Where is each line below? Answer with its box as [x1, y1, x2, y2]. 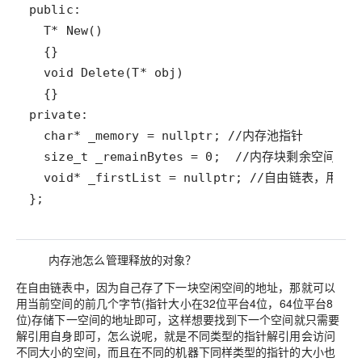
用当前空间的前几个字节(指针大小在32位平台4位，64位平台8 [16, 295, 334, 312]
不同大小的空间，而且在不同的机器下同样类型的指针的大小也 [16, 343, 335, 360]
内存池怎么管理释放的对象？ [48, 251, 197, 268]
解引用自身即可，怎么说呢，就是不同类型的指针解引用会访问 [16, 327, 335, 344]
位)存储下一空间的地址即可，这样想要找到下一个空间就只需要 [16, 311, 340, 328]
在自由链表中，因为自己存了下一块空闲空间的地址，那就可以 [16, 279, 335, 296]
